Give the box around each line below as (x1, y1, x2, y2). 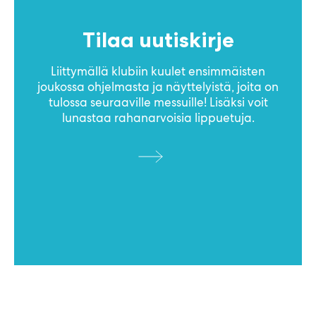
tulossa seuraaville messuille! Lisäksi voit (48, 94, 268, 110)
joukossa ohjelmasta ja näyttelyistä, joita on (37, 78, 279, 95)
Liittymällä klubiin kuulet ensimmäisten (51, 63, 265, 79)
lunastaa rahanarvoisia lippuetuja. (61, 109, 255, 126)
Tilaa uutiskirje (82, 26, 234, 52)
